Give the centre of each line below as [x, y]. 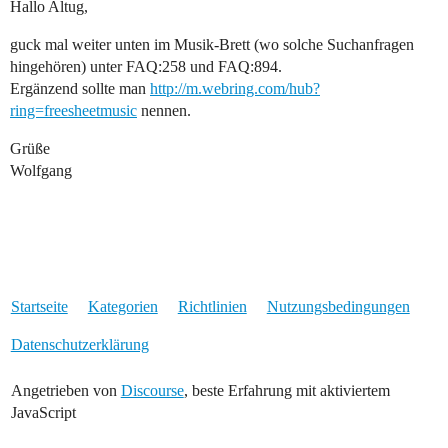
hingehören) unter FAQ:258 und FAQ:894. [146, 67]
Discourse [152, 391]
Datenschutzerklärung [79, 345]
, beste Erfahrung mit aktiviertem [286, 391]
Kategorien [122, 307]
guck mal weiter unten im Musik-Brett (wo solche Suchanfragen [212, 45]
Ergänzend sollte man [80, 89]
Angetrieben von [65, 391]
